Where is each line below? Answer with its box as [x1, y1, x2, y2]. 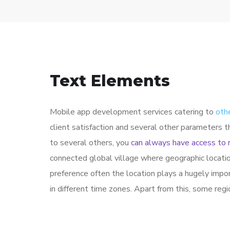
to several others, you [50, 137, 131, 148]
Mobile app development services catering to [50, 106, 216, 118]
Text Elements [50, 71, 170, 90]
